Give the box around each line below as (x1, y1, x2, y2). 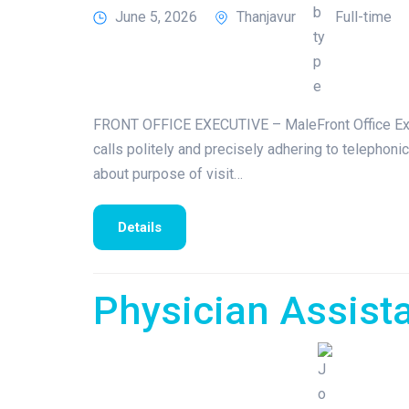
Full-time (335, 8, 392, 26)
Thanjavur (236, 8, 296, 26)
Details (118, 219, 162, 236)
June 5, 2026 (115, 8, 197, 26)
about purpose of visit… (93, 165, 243, 183)
